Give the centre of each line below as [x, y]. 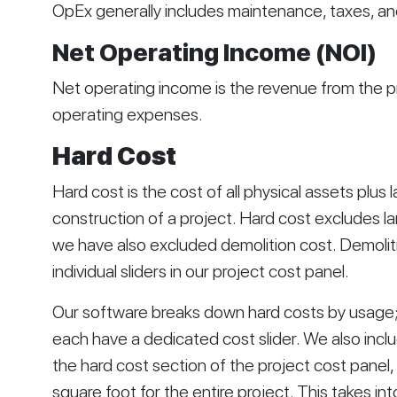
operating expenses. [128, 115]
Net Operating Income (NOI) [214, 53]
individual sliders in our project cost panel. [202, 272]
